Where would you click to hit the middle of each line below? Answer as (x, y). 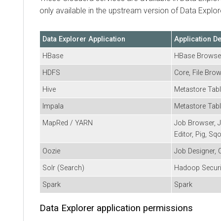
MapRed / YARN (68, 123)
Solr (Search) (63, 168)
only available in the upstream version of (110, 10)
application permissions (144, 208)
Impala (53, 106)
